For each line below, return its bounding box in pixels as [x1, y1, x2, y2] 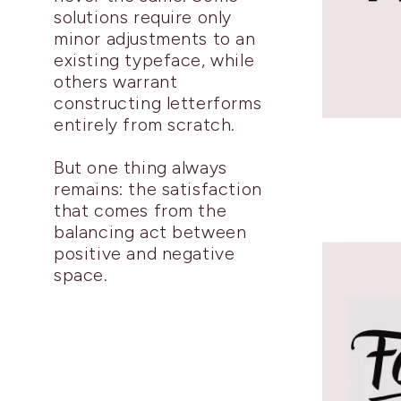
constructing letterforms [54, 92, 262, 115]
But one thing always [54, 157, 227, 179]
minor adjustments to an [54, 28, 256, 50]
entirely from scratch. [54, 114, 236, 136]
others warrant [54, 71, 178, 93]
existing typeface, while [54, 49, 255, 72]
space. [54, 264, 108, 286]
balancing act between [54, 221, 247, 243]
